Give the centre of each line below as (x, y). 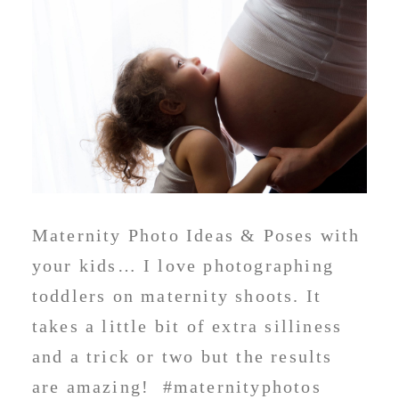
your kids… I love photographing (183, 265)
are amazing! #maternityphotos (176, 386)
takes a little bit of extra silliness (187, 326)
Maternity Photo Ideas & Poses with (196, 235)
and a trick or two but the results (182, 356)
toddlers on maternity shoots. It (177, 295)
